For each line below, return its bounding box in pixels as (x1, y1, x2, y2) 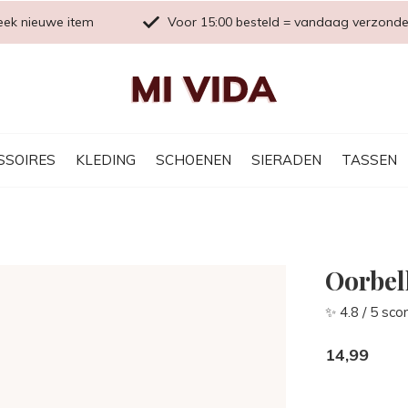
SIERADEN (251, 150, 321, 168)
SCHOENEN (156, 150, 231, 168)
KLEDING (76, 150, 136, 168)
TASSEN (342, 150, 397, 168)
